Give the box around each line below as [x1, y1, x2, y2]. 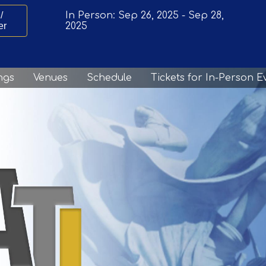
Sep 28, [188, 9, 224, 21]
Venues [33, 72, 68, 83]
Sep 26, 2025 [118, 9, 179, 21]
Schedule [87, 72, 132, 83]
